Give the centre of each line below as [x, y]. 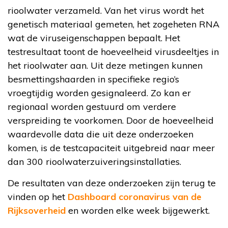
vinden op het [38, 196]
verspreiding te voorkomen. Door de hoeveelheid [111, 120]
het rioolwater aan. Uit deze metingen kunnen [105, 65]
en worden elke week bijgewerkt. [138, 210]
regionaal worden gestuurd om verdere [92, 106]
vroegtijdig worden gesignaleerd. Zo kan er [99, 93]
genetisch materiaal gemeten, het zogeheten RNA [113, 24]
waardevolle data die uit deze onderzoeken [101, 134]
